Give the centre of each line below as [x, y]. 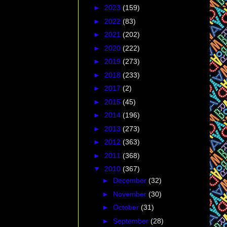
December [130, 181]
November [130, 194]
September [131, 221]
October [127, 207]
